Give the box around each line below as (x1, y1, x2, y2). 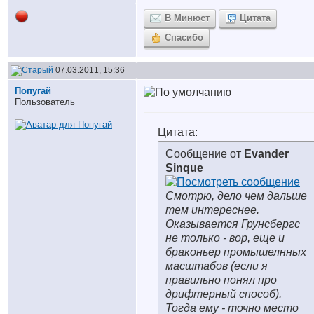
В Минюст (165, 13, 210, 23)
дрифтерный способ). (165, 288, 282, 300)
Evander (244, 148, 289, 160)
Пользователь (15, 97, 75, 107)
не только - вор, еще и (165, 232, 285, 244)
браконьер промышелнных (165, 246, 306, 258)
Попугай (15, 86, 51, 96)
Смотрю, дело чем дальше (165, 190, 307, 202)
